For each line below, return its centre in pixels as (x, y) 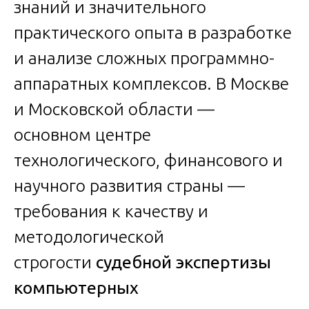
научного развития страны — (129, 185)
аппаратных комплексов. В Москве (151, 83)
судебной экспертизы (183, 262)
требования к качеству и (111, 211)
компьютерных (76, 287)
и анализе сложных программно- (144, 58)
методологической (89, 236)
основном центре (82, 134)
